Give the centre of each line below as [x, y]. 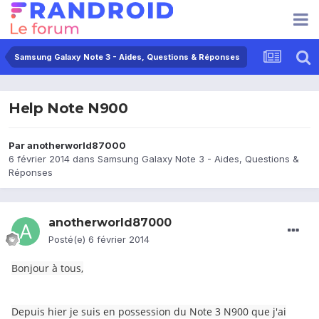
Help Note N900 [68, 109]
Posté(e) [68, 240]
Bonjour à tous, [47, 268]
